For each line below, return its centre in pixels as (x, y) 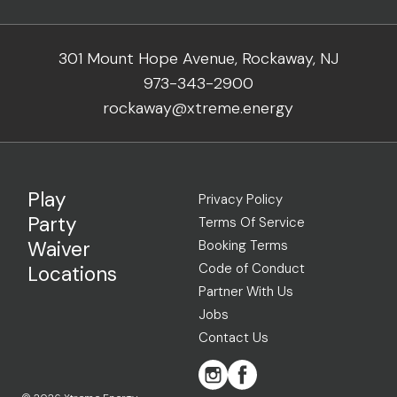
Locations (73, 274)
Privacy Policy (240, 199)
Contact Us (233, 338)
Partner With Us (245, 292)
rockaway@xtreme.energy (198, 108)
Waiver (59, 249)
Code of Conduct (251, 269)
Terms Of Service (251, 222)
